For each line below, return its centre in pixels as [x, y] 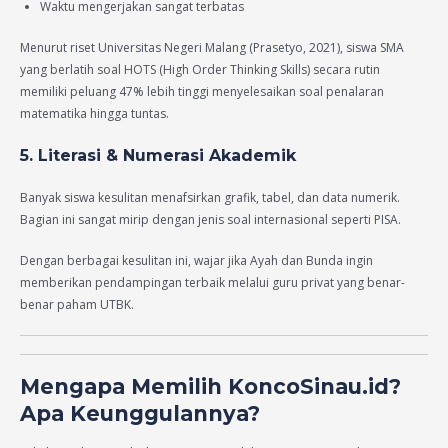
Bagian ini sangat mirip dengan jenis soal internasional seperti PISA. [210, 219]
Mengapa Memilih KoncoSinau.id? [210, 386]
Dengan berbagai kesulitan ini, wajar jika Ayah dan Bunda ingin [196, 260]
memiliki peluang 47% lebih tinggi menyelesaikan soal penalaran [202, 92]
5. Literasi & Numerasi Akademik [158, 155]
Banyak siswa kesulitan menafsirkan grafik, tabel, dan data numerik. [210, 197]
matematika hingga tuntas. [94, 114]
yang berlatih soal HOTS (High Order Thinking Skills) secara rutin [200, 70]
